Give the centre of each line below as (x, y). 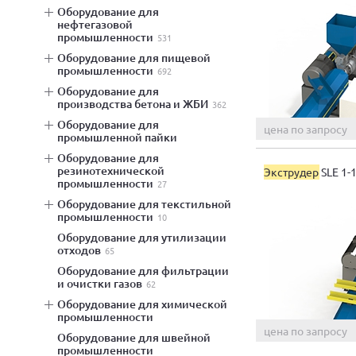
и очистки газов (100, 283)
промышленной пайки (117, 137)
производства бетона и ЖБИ (133, 104)
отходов (79, 250)
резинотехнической (111, 170)
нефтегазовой (95, 24)
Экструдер (291, 171)
